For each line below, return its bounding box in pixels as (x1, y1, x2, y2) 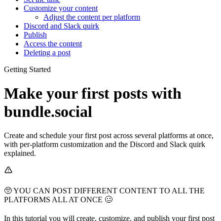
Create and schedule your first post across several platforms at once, (4, 131, 214, 140)
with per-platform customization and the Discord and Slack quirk (4, 140, 205, 149)
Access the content (24, 39, 82, 48)
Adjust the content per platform (43, 12, 140, 21)
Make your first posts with (4, 84, 182, 102)
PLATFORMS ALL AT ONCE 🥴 (4, 195, 112, 204)
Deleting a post (24, 48, 71, 57)
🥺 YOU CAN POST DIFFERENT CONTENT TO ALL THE (4, 186, 205, 195)
